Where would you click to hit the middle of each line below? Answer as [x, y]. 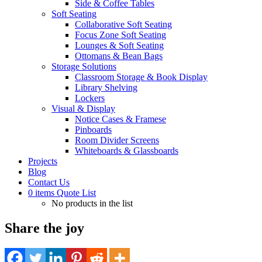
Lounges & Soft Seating [119, 45]
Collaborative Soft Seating [123, 24]
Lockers [90, 98]
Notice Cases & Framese [120, 119]
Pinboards [93, 130]
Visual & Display [83, 108]
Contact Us [49, 182]
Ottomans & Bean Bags [119, 56]
